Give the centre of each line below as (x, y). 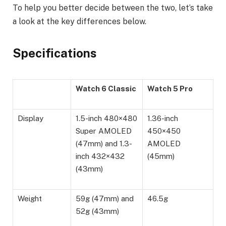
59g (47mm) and (105, 198)
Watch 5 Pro (170, 88)
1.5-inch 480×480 (106, 118)
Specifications (54, 53)
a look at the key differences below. (79, 22)
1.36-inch (163, 118)
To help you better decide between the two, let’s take (113, 8)
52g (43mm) (97, 211)
